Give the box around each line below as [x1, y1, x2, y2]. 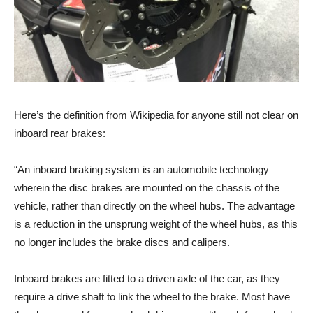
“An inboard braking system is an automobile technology [14, 163, 269, 175]
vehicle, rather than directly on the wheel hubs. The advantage [14, 199, 295, 212]
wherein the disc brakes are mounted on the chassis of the [14, 181, 279, 194]
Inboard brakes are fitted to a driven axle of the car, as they [14, 272, 280, 284]
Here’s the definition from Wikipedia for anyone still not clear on [14, 108, 298, 121]
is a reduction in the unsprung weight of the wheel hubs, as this [14, 217, 298, 230]
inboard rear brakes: [14, 126, 105, 139]
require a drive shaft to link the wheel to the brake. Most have [14, 290, 290, 303]
